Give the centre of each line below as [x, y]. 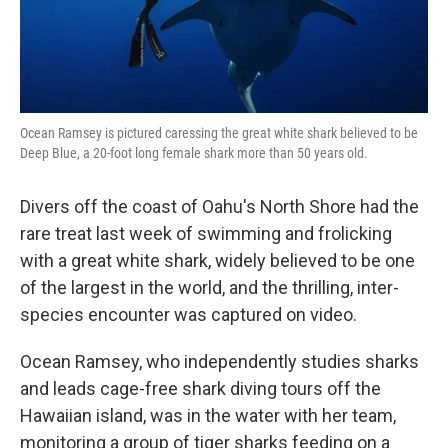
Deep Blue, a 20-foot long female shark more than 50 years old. [194, 153]
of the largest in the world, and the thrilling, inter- [209, 288]
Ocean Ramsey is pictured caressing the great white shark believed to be [219, 133]
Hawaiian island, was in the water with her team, [208, 416]
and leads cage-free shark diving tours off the [200, 389]
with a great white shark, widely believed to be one [217, 261]
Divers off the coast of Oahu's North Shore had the [219, 207]
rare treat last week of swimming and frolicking [206, 234]
